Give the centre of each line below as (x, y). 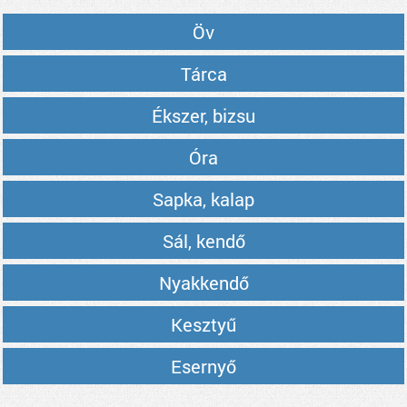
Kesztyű (203, 324)
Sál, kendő (203, 241)
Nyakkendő (203, 283)
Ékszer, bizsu (203, 115)
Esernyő (203, 366)
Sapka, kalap (203, 199)
